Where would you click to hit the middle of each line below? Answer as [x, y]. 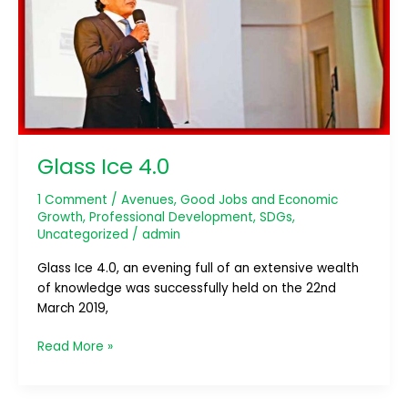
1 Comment [72, 200]
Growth [60, 218]
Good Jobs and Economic [259, 200]
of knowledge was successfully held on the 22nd [186, 288]
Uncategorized [82, 235]
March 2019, [72, 308]
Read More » [75, 347]
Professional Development [171, 218]
